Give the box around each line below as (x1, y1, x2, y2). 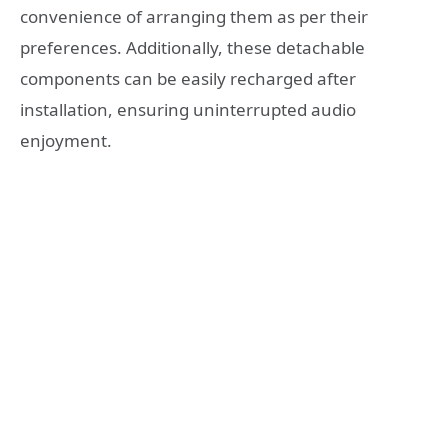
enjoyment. (20, 128, 112, 152)
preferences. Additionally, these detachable (20, 35, 365, 59)
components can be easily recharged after (20, 66, 356, 90)
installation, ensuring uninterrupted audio (20, 97, 356, 121)
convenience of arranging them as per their (20, 4, 368, 28)
